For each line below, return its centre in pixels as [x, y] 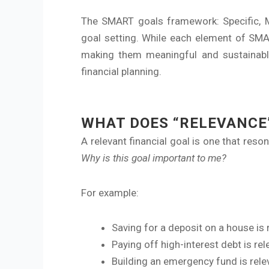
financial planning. [121, 71]
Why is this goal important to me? [154, 158]
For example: [110, 193]
